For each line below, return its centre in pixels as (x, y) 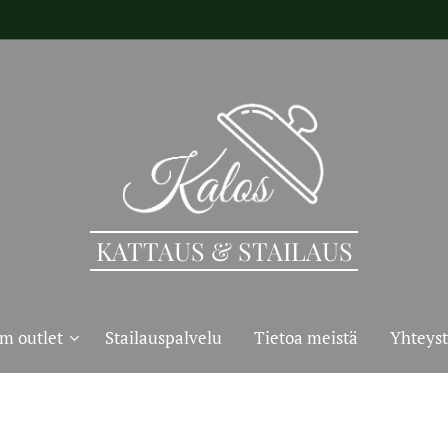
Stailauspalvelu (163, 337)
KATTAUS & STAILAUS (224, 250)
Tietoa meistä (306, 337)
